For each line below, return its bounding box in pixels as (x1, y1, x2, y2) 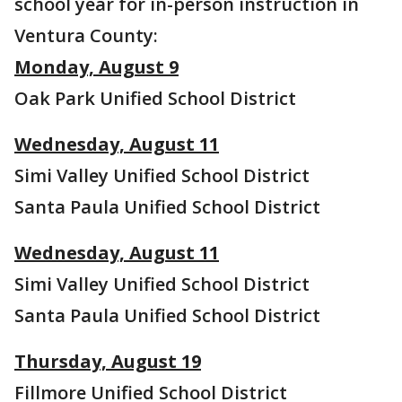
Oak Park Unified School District (14, 86, 296, 111)
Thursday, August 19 (14, 349, 201, 374)
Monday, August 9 (14, 55, 179, 80)
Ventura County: (14, 23, 158, 48)
